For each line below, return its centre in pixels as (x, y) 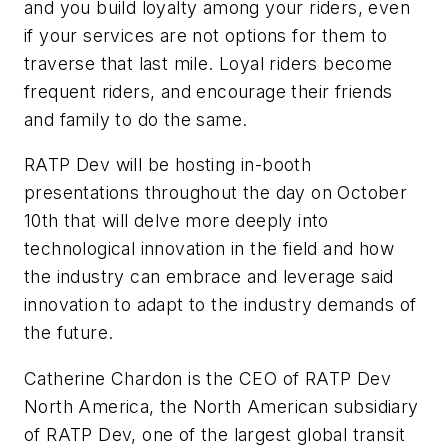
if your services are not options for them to (206, 35)
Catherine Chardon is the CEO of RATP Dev (207, 379)
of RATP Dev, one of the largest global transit (215, 435)
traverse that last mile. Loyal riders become (208, 63)
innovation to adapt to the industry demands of (220, 305)
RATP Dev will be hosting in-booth (168, 165)
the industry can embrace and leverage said (209, 277)
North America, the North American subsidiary (221, 407)
